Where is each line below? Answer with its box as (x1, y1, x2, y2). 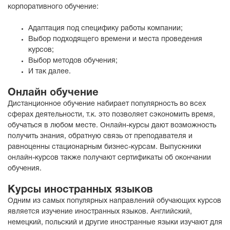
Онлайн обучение (8, 88, 99, 98)
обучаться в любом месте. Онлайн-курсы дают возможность (8, 122, 216, 129)
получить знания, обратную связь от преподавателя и (8, 133, 193, 140)
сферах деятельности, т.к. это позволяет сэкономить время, (8, 111, 215, 118)
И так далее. (28, 68, 71, 75)
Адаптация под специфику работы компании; (28, 25, 183, 32)
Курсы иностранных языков (8, 185, 153, 195)
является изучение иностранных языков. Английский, (8, 208, 192, 215)
